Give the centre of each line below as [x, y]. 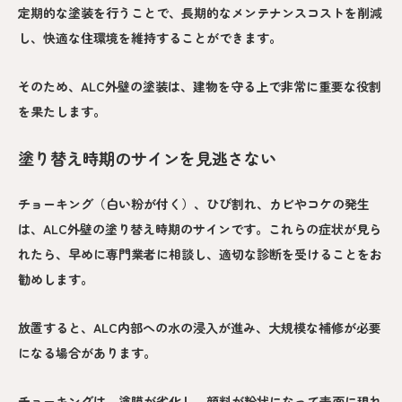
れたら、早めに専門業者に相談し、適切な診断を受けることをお [200, 254]
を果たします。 [62, 111]
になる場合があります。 [87, 353]
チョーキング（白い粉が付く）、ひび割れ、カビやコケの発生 [194, 204]
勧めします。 [56, 280]
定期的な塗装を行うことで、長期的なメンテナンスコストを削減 [200, 12]
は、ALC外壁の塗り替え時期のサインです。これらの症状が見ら [200, 229]
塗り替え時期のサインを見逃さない [147, 157]
